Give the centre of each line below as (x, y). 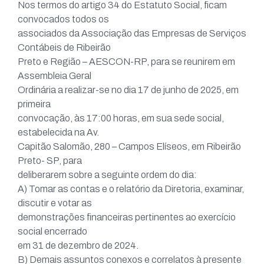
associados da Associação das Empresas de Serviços (132, 34)
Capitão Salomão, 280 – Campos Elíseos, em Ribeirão (129, 147)
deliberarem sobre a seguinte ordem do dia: (107, 175)
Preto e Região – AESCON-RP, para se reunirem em (126, 62)
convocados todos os (63, 19)
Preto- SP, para (50, 161)
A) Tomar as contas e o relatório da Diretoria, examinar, (131, 189)
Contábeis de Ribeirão (64, 48)
